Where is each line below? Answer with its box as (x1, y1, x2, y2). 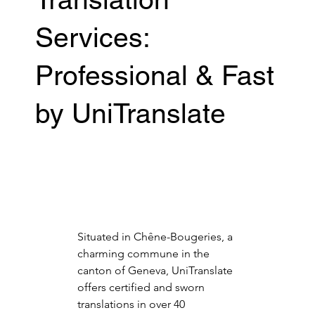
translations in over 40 (77, 297, 188, 311)
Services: (35, 22, 150, 54)
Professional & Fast (35, 60, 275, 92)
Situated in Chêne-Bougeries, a (77, 229, 236, 243)
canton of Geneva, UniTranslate (77, 263, 236, 277)
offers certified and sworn (77, 280, 207, 294)
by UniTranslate (35, 98, 226, 130)
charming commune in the (77, 246, 212, 260)
